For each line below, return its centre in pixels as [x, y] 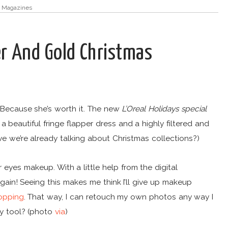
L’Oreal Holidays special [164, 108]
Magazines [17, 7]
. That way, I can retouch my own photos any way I [119, 197]
